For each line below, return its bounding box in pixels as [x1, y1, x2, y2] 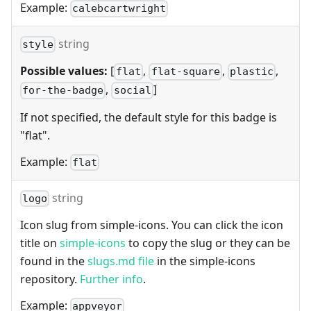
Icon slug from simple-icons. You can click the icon [20, 217, 283, 233]
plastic [229, 65, 274, 78]
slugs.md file [87, 253, 154, 269]
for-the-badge [22, 84, 104, 97]
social [113, 84, 151, 97]
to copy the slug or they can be [126, 235, 290, 251]
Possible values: [20, 63, 108, 79]
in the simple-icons [154, 253, 255, 269]
